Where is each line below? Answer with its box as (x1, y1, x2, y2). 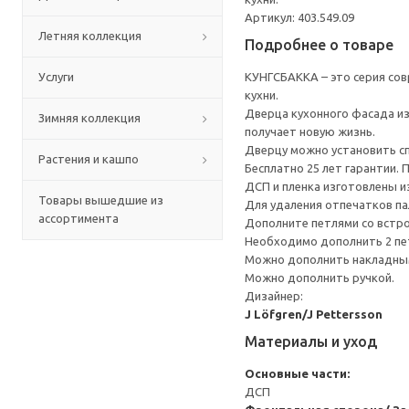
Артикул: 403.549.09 (245, 11, 354, 24)
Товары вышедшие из (38, 194, 163, 206)
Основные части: (245, 367, 350, 380)
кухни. (245, 89, 278, 101)
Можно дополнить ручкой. (245, 271, 394, 284)
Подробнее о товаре (245, 37, 393, 53)
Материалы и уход (245, 333, 377, 350)
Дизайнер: (245, 289, 303, 302)
